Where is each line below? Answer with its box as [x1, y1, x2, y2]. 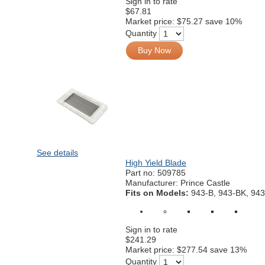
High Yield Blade [125, 158, 186, 167]
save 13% [210, 245, 247, 254]
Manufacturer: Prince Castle [125, 178, 230, 188]
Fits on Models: [125, 188, 191, 198]
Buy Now [138, 46, 171, 55]
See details [37, 148, 78, 157]
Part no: [125, 168, 157, 177]
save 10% [205, 17, 242, 26]
